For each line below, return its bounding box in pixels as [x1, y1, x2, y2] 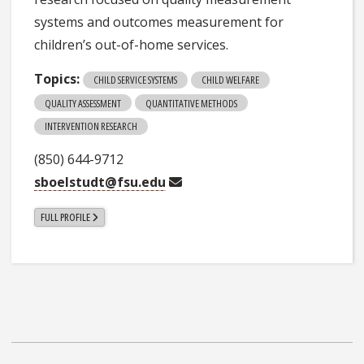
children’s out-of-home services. [34, 35, 229, 54]
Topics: [34, 69, 80, 88]
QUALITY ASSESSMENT [45, 95, 122, 110]
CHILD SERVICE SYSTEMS [93, 72, 178, 88]
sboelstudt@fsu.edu [34, 172, 167, 191]
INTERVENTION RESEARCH [45, 118, 138, 133]
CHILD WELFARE [201, 72, 260, 88]
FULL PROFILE [40, 210, 90, 225]
